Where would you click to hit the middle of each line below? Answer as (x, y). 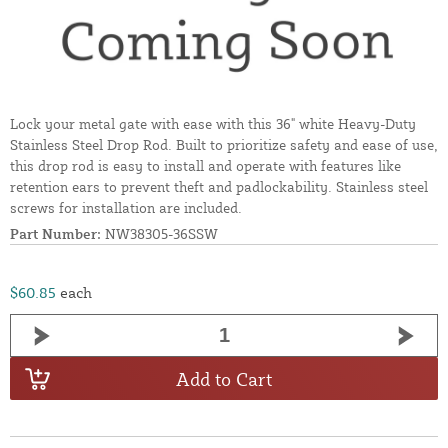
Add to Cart (224, 378)
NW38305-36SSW (159, 234)
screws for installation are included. (126, 208)
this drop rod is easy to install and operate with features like (205, 166)
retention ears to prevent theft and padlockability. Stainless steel (219, 187)
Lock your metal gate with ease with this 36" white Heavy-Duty (213, 124)
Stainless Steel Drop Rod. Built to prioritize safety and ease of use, (224, 145)
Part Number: (55, 234)
